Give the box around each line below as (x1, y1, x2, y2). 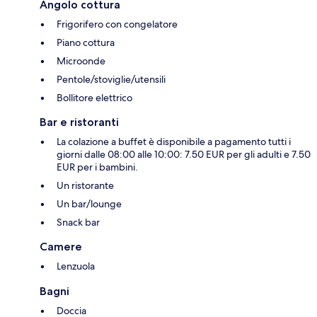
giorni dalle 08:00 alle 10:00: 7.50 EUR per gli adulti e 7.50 (57, 148, 311, 161)
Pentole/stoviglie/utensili (57, 73, 166, 86)
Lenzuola (57, 260, 95, 273)
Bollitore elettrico (57, 91, 132, 105)
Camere (40, 240, 82, 254)
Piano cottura (57, 36, 115, 50)
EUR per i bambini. (57, 161, 138, 174)
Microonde (57, 54, 105, 68)
